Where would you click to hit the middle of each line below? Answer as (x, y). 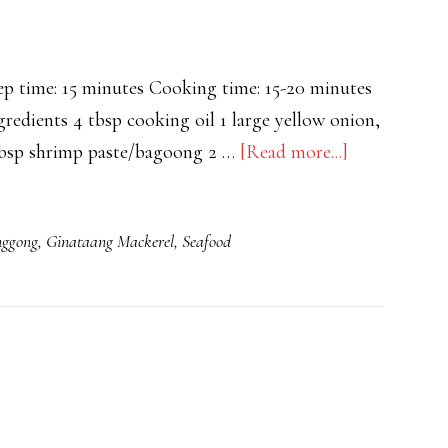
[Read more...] (294, 152)
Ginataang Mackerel (110, 241)
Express (376, 247)
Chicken (379, 183)
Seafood (206, 241)
